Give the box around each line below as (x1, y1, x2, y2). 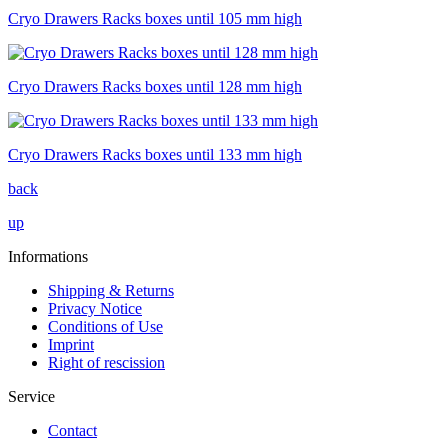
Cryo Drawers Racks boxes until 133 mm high (8, 145, 302, 163)
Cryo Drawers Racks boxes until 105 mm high (8, 9, 302, 27)
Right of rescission (48, 353, 165, 371)
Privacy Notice (48, 299, 142, 317)
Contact (48, 421, 97, 439)
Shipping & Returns (48, 281, 174, 299)
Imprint (48, 335, 94, 353)
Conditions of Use (48, 317, 163, 335)
